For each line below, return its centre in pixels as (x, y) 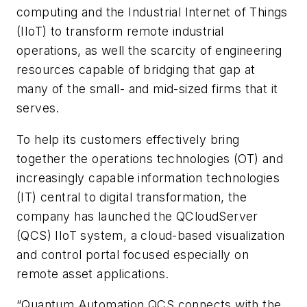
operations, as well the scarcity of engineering (149, 51)
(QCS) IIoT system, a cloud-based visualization (151, 235)
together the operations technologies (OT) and (150, 158)
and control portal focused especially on (133, 254)
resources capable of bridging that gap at (136, 70)
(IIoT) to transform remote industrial (120, 32)
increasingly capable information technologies (148, 177)
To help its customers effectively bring (128, 139)
